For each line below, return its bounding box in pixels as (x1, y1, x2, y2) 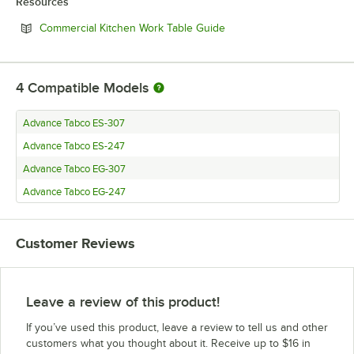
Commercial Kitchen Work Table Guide (40, 21, 225, 34)
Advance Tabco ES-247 (23, 140, 125, 152)
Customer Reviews (16, 235, 135, 251)
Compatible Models (28, 79, 149, 96)
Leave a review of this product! (26, 293, 220, 310)
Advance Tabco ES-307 (23, 117, 125, 129)
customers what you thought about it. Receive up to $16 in (26, 337, 311, 349)
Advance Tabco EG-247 (23, 186, 126, 198)
